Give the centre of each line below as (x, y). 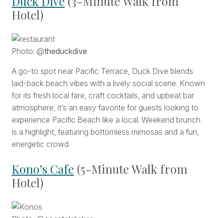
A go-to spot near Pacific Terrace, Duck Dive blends (102, 71)
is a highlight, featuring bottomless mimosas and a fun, (105, 132)
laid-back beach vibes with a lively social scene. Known (108, 83)
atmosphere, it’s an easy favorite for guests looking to (105, 108)
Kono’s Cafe (43, 169)
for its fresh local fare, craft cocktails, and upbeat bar (103, 96)
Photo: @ (28, 51)
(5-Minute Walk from (131, 169)
